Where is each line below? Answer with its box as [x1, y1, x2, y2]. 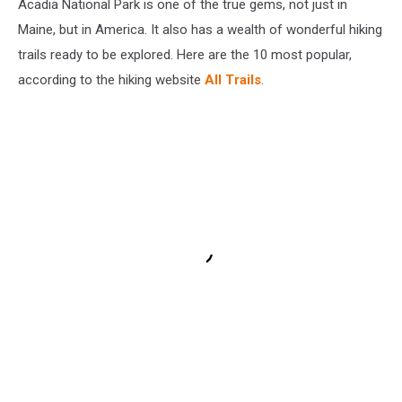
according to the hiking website [18, 71, 205, 88]
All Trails [205, 71, 261, 88]
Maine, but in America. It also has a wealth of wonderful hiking [18, 21, 382, 38]
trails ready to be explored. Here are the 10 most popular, [18, 46, 352, 63]
